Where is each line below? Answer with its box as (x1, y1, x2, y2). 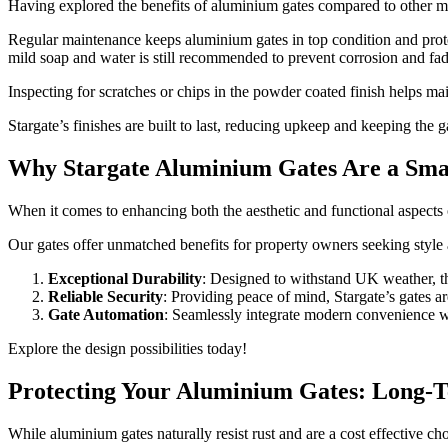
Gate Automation (48, 305, 164, 323)
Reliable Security (48, 287, 163, 305)
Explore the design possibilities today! (8, 339, 247, 357)
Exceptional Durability (48, 269, 202, 287)
